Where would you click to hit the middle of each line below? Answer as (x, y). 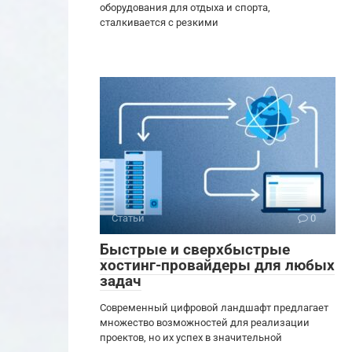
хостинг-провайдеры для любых (217, 266)
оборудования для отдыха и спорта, (185, 8)
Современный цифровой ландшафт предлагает (214, 308)
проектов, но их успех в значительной (191, 338)
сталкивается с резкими (159, 23)
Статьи (128, 218)
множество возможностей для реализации (205, 323)
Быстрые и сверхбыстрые (195, 250)
